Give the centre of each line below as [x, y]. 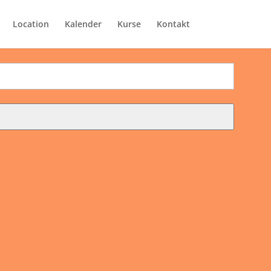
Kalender [83, 24]
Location [31, 24]
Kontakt [173, 24]
